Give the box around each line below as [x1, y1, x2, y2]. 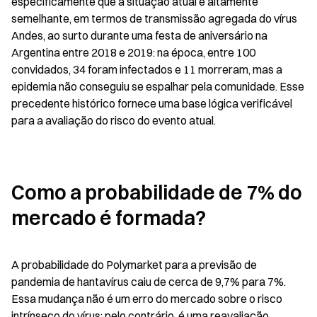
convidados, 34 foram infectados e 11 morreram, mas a [11, 62, 282, 76]
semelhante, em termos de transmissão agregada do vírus [11, 11, 297, 25]
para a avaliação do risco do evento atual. [11, 113, 216, 127]
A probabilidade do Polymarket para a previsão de [11, 258, 257, 272]
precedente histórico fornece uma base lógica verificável [11, 96, 292, 110]
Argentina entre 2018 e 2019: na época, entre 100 [11, 45, 255, 59]
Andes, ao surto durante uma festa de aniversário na [11, 28, 267, 42]
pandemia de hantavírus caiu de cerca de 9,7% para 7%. [11, 275, 286, 289]
